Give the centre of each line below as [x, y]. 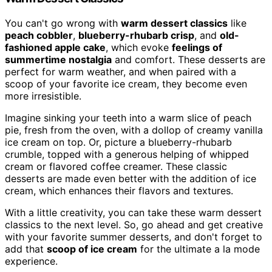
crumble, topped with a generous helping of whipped [127, 154]
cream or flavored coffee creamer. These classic [116, 166]
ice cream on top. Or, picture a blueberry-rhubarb [118, 142]
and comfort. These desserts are [189, 59]
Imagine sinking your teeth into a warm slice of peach [128, 117]
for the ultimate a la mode [199, 249]
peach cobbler [39, 35]
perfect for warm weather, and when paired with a [121, 71]
